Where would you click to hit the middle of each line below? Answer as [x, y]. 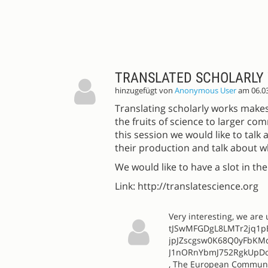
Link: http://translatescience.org [187, 186]
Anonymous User [205, 91]
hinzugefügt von [145, 91]
